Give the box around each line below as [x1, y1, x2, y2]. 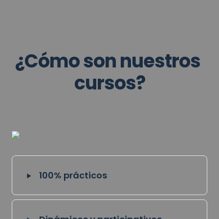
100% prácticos [39, 169, 107, 181]
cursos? [74, 70, 145, 96]
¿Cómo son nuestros [15, 48, 200, 74]
